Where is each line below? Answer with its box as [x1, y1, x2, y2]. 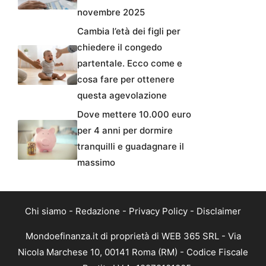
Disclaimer [197, 205, 241, 217]
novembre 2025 [77, 7, 145, 18]
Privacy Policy [129, 205, 188, 217]
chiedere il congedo [77, 42, 162, 53]
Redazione [75, 205, 120, 217]
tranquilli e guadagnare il [77, 141, 184, 153]
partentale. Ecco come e [77, 58, 182, 69]
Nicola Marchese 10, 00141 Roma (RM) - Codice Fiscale [18, 246, 248, 258]
